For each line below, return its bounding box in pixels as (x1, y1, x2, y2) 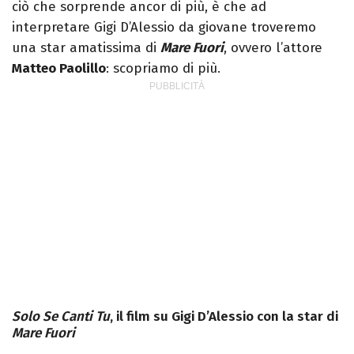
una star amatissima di (12, 40, 160, 57)
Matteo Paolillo (12, 60, 106, 77)
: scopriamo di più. (106, 60, 220, 77)
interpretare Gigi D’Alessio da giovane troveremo (12, 19, 316, 36)
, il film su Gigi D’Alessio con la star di (110, 308, 338, 326)
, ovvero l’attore (224, 40, 322, 57)
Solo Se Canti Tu (12, 308, 110, 326)
